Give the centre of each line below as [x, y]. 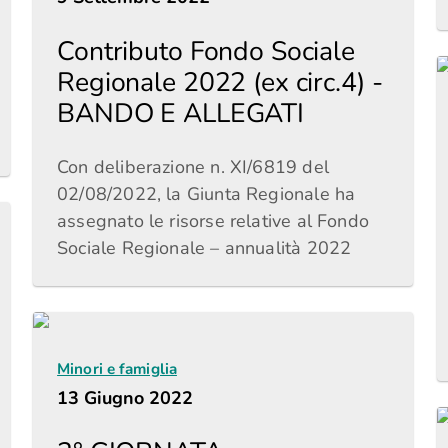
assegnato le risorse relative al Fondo [213, 221]
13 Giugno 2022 [125, 398]
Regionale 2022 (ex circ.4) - [220, 82]
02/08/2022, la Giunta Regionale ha [206, 194]
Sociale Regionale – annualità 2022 [204, 248]
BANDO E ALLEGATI [180, 113]
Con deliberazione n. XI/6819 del [193, 167]
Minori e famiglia [117, 369]
